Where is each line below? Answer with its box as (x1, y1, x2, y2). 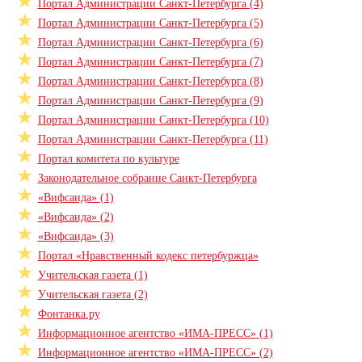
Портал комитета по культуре (37, 152, 179, 166)
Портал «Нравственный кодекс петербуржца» (37, 249, 259, 263)
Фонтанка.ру (37, 307, 100, 321)
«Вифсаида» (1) (37, 191, 114, 204)
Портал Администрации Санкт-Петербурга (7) (37, 55, 263, 69)
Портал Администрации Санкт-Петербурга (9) (37, 94, 263, 107)
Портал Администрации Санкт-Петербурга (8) (37, 74, 263, 88)
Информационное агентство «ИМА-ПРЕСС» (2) (37, 346, 273, 360)
